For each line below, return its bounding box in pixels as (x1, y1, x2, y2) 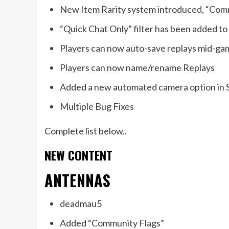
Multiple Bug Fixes (60, 101, 134, 112)
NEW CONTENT (44, 146, 112, 165)
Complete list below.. (44, 125, 127, 137)
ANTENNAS (44, 169, 110, 192)
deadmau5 (60, 198, 102, 210)
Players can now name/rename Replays (60, 62, 215, 74)
